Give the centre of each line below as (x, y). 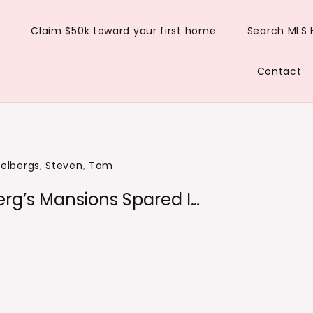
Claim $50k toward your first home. (125, 31)
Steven (64, 166)
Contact (279, 71)
